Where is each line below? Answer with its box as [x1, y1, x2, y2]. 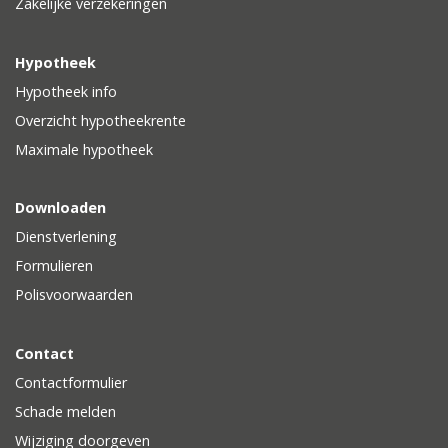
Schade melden [15, 402, 116, 422]
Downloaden [15, 198, 106, 218]
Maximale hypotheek [15, 140, 153, 160]
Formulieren [15, 256, 93, 276]
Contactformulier [15, 373, 127, 393]
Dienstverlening [15, 227, 117, 247]
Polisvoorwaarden [15, 285, 133, 305]
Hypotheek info [15, 82, 117, 102]
